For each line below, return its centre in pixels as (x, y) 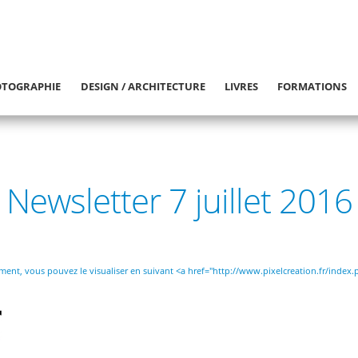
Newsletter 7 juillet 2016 (179, 201)
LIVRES (242, 86)
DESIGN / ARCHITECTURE (143, 86)
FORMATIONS (312, 86)
